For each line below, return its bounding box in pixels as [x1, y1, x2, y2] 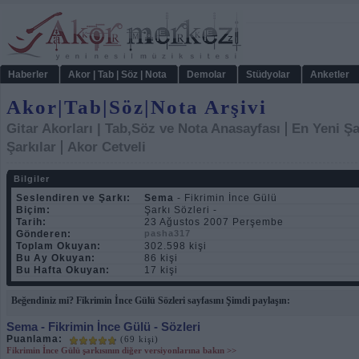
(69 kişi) [117, 334, 159, 344]
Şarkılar [6, 139, 56, 155]
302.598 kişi [144, 240, 207, 252]
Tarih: [16, 216, 46, 228]
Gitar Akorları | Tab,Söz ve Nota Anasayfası [6, 121, 280, 136]
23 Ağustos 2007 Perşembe [144, 216, 284, 228]
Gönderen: [16, 228, 71, 240]
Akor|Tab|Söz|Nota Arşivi [6, 96, 267, 118]
